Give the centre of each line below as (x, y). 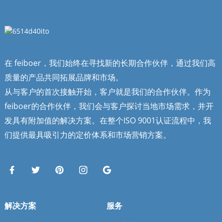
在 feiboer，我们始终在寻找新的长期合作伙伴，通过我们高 (110, 63)
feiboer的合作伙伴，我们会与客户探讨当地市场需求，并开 (109, 106)
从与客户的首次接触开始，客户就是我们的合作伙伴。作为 (107, 91)
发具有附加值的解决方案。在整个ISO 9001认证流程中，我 (108, 120)
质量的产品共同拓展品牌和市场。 (64, 77)
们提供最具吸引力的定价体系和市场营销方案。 (87, 135)
